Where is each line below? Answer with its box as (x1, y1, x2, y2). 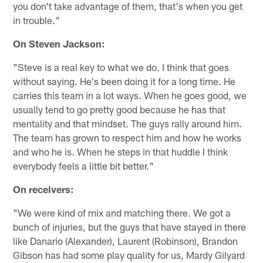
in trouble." (13, 14, 60, 26)
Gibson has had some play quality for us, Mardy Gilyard (13, 248, 245, 261)
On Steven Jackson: (13, 37, 106, 49)
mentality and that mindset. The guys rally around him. (13, 117, 242, 129)
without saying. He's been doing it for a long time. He (13, 75, 236, 87)
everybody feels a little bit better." (13, 159, 154, 171)
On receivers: (13, 183, 75, 195)
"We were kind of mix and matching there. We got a (13, 206, 231, 218)
